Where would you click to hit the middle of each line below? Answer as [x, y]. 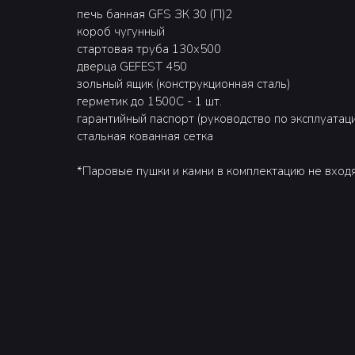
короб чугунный [121, 32]
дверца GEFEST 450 [132, 67]
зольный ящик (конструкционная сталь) [183, 84]
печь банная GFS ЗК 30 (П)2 [155, 14]
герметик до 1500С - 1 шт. [149, 101]
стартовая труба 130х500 [149, 49]
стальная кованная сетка [145, 136]
